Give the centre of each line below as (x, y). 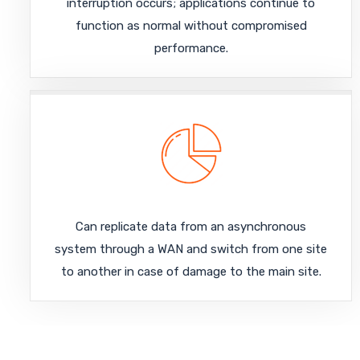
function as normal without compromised (191, 25)
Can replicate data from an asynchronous (191, 226)
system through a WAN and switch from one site (191, 249)
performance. (191, 48)
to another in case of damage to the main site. (191, 271)
